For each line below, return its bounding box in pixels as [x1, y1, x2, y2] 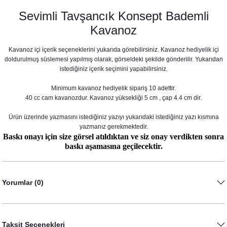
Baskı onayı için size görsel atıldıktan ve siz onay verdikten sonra [3, 132, 224, 141]
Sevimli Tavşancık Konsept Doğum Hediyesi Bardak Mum [2, 162, 160, 169]
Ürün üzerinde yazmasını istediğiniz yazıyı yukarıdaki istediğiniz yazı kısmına [8, 113, 219, 121]
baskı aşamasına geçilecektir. [64, 142, 163, 150]
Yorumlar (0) [2, 178, 44, 186]
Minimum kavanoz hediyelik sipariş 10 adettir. [51, 85, 176, 92]
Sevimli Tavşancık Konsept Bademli [18, 9, 209, 23]
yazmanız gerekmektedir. [79, 123, 148, 130]
